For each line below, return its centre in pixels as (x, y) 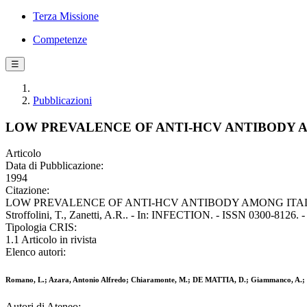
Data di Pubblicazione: (54, 166)
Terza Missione (66, 16)
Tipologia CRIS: (41, 228)
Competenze (60, 39)
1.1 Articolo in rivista (51, 240)
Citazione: (27, 191)
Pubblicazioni (62, 100)
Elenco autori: (36, 252)
